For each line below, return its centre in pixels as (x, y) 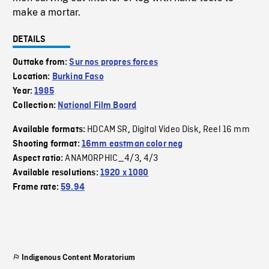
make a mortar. (47, 13)
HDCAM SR (107, 130)
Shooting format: (47, 144)
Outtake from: (41, 63)
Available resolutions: (56, 173)
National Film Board (97, 106)
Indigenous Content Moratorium (78, 258)
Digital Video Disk (165, 130)
